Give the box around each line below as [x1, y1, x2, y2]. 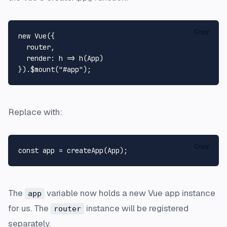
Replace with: [8, 106, 62, 118]
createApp [67, 145, 103, 155]
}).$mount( [18, 64, 59, 74]
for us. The [8, 202, 51, 214]
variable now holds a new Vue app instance [45, 187, 215, 199]
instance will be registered [84, 202, 188, 214]
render [26, 53, 51, 63]
